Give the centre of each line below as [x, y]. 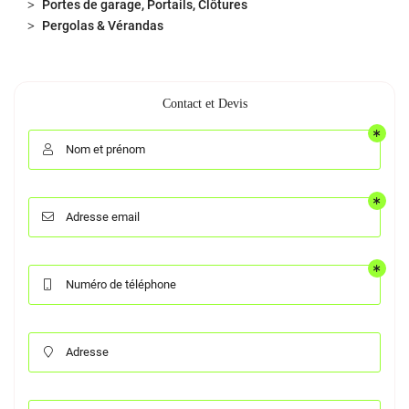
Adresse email [103, 217]
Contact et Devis [204, 103]
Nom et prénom [105, 149]
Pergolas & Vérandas [103, 26]
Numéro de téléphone [121, 284]
